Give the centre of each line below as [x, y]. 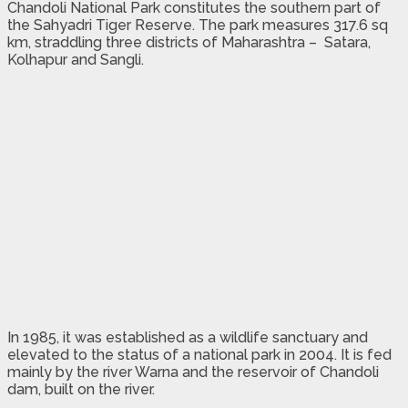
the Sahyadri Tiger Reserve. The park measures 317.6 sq [198, 25]
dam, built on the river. [81, 389]
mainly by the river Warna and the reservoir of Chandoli [193, 372]
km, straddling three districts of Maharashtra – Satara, [189, 42]
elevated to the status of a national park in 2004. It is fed [199, 354]
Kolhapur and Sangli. [76, 59]
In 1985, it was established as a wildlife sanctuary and [188, 337]
